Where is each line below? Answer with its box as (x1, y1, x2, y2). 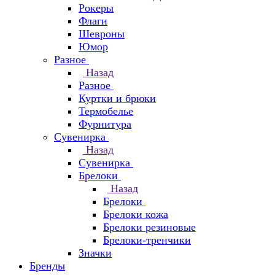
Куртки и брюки (79, 92, 156, 104)
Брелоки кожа (103, 208, 168, 220)
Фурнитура (79, 118, 131, 130)
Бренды (29, 260, 65, 272)
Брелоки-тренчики (103, 234, 191, 246)
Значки (79, 247, 112, 259)
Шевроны (79, 28, 125, 40)
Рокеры (79, 2, 114, 14)
